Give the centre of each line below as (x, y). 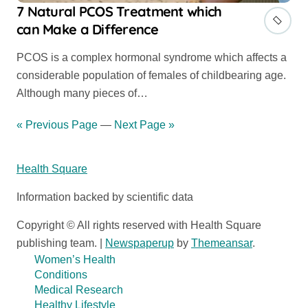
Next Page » (144, 124)
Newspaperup (140, 243)
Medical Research (78, 289)
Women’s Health (75, 259)
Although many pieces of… (82, 93)
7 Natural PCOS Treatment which (119, 12)
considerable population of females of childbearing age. (151, 76)
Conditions (60, 274)
